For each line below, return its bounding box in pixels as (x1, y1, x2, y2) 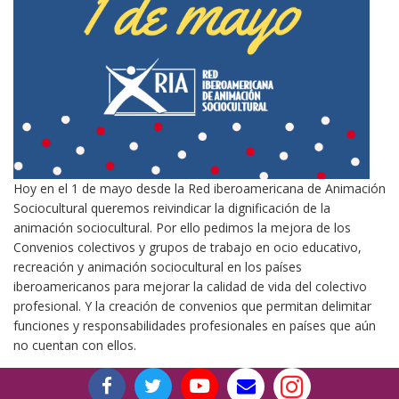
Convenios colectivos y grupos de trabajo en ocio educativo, (13, 239, 362, 256)
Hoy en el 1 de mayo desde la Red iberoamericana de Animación (13, 180, 386, 197)
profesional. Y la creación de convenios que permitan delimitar (13, 297, 371, 314)
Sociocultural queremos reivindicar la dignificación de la (13, 199, 330, 216)
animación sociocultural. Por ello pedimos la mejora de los (13, 219, 351, 236)
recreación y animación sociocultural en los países (13, 258, 302, 275)
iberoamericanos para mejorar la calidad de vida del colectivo (13, 278, 367, 295)
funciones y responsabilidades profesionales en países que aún (13, 317, 376, 334)
